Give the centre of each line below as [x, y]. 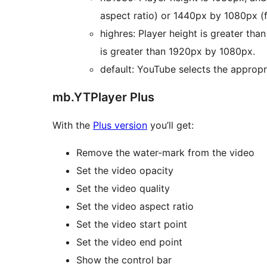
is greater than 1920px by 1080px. [178, 52]
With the [73, 125]
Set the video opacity [125, 171]
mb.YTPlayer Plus [103, 97]
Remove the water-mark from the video [165, 153]
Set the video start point [132, 224]
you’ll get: [170, 125]
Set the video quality [123, 189]
